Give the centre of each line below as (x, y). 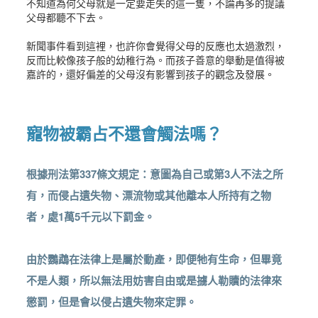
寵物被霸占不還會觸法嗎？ (125, 133)
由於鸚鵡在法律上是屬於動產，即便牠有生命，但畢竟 (154, 259)
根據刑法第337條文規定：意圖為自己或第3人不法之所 (155, 174)
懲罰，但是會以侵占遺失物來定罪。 (112, 302)
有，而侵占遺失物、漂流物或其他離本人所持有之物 (149, 196)
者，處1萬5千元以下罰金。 (91, 217)
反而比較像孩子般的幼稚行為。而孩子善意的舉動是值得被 (156, 60)
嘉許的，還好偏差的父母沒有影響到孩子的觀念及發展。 (151, 74)
